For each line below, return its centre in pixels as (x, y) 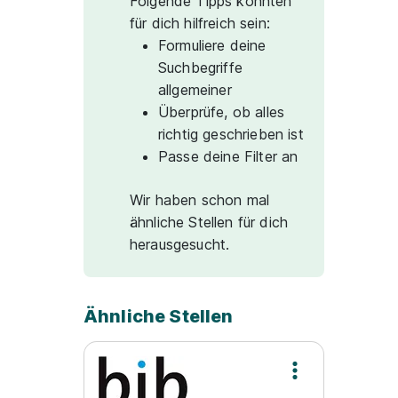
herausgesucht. (180, 244)
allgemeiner (195, 90)
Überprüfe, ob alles (222, 112)
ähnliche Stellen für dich (209, 222)
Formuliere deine (212, 45)
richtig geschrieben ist (231, 134)
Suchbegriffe (200, 68)
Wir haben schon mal (200, 200)
